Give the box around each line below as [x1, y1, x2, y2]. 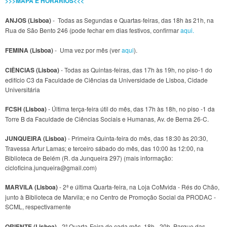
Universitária [5, 85, 40, 94]
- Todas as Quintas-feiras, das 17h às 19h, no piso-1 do [59, 65, 212, 74]
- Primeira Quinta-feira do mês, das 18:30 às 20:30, [66, 134, 208, 143]
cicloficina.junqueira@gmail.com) [5, 163, 97, 172]
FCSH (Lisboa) [5, 104, 47, 114]
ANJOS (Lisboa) [5, 16, 51, 25]
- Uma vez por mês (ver [53, 45, 122, 54]
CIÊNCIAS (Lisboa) [5, 65, 59, 74]
